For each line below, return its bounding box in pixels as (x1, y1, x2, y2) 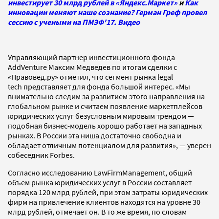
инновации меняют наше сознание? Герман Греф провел (8, 7, 207, 17)
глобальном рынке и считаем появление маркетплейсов (8, 101, 202, 111)
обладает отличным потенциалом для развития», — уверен (8, 140, 211, 150)
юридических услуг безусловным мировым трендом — (8, 110, 194, 121)
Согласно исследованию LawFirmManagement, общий (8, 167, 192, 177)
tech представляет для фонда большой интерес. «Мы (8, 81, 190, 91)
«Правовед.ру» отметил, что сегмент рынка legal (8, 71, 173, 82)
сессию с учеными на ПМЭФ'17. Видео (8, 17, 140, 27)
